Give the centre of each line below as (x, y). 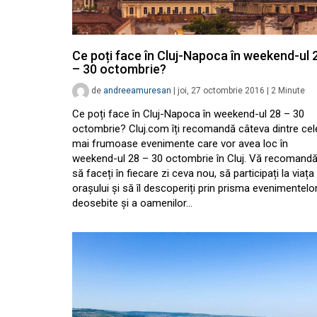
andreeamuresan (137, 91)
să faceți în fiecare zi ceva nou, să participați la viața (193, 174)
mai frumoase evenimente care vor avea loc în (180, 144)
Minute (292, 91)
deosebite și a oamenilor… (132, 203)
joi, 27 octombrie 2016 (221, 91)
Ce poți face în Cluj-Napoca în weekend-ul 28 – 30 (188, 114)
